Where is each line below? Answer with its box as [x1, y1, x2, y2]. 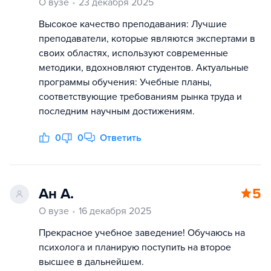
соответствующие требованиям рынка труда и [39, 91, 242, 103]
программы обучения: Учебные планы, [39, 76, 212, 88]
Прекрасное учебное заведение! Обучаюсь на [39, 227, 245, 239]
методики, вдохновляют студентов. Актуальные [39, 62, 249, 74]
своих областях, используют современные [39, 47, 228, 59]
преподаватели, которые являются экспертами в [39, 33, 255, 45]
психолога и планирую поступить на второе [39, 241, 231, 253]
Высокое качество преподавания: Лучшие [39, 18, 227, 30]
